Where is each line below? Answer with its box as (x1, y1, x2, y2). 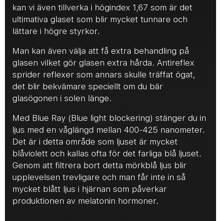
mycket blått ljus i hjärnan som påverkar (12, 183, 167, 195)
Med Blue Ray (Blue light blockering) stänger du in (12, 112, 206, 124)
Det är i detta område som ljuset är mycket (12, 136, 178, 147)
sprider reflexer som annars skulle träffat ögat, (12, 69, 195, 80)
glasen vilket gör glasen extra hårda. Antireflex (12, 57, 194, 69)
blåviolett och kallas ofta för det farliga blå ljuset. (12, 147, 201, 159)
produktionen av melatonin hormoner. (12, 195, 158, 207)
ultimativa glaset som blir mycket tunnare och (12, 13, 187, 25)
